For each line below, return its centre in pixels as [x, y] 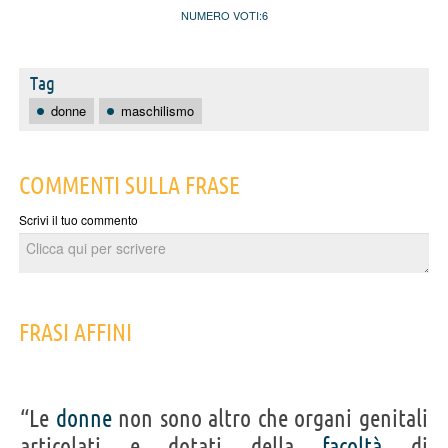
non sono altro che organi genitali [270, 418]
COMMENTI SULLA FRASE [129, 185]
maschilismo [157, 110]
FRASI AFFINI [75, 332]
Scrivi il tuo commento [78, 219]
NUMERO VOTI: [221, 14]
